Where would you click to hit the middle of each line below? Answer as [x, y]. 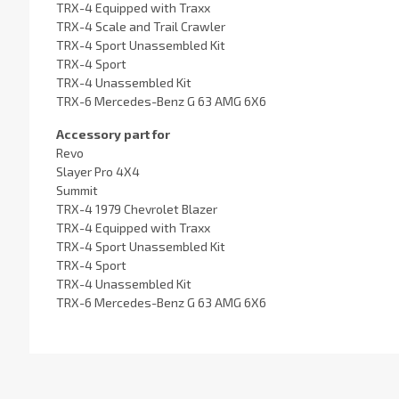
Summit [77, 191]
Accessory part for [113, 134]
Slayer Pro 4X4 [98, 172]
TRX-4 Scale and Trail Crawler [140, 26]
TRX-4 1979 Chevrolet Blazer [136, 209]
